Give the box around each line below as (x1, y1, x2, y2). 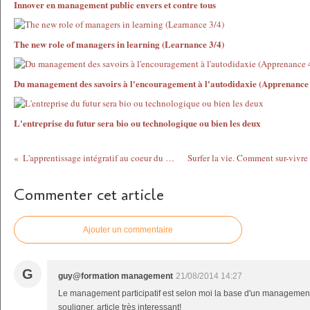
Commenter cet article (14, 185, 164, 206)
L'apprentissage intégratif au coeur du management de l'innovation (165, 152, 175, 164)
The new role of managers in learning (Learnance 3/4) (14, 37, 224, 51)
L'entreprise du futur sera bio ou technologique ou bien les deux (14, 116, 261, 129)
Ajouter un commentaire (83, 225, 173, 235)
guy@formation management (58, 271, 173, 281)
